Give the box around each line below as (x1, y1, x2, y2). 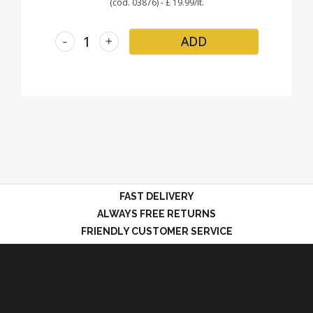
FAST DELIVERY (119, 191, 194, 203)
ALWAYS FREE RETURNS (97, 208, 216, 220)
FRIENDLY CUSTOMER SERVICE (80, 226, 233, 238)
